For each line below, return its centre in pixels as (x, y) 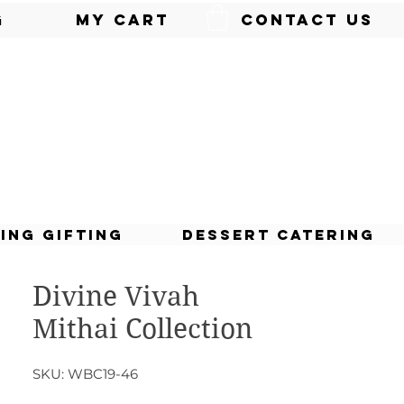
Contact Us (307, 20)
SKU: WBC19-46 (85, 373)
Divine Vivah (116, 296)
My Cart (122, 20)
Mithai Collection (142, 328)
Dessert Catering (278, 234)
